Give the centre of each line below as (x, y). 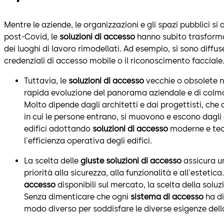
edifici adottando (58, 129)
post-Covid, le (32, 37)
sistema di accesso (167, 197)
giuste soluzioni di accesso (132, 161)
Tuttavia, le (46, 81)
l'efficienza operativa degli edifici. (88, 141)
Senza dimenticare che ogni (77, 197)
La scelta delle (52, 161)
